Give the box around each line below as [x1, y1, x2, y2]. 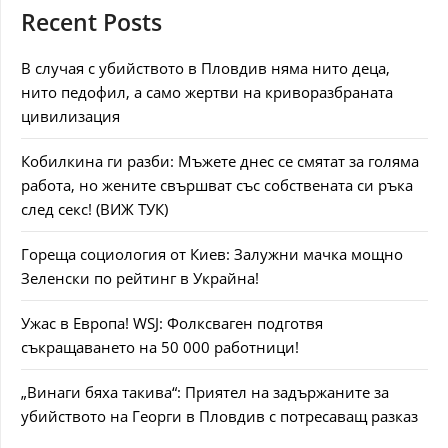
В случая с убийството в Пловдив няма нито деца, [21, 58, 390, 78]
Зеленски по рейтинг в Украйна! [21, 268, 259, 288]
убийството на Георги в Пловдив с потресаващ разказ [21, 406, 418, 426]
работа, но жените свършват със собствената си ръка [21, 175, 413, 195]
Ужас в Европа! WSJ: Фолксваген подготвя [21, 313, 323, 333]
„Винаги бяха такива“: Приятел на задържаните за [21, 382, 389, 402]
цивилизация [21, 106, 120, 126]
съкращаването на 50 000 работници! [21, 337, 299, 357]
